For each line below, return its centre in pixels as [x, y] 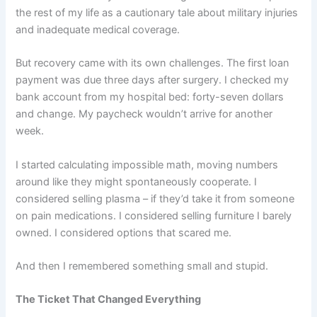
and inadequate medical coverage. [98, 30]
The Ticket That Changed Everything [109, 300]
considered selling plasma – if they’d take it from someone [155, 198]
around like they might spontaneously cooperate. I [137, 181]
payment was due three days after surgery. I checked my [152, 80]
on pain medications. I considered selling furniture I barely [154, 215]
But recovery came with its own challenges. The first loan [153, 63]
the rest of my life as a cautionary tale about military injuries [157, 13]
